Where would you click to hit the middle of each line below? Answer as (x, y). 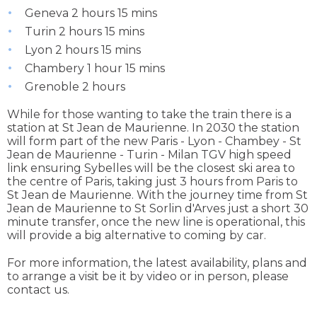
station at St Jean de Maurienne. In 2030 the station (153, 128)
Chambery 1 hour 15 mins (95, 69)
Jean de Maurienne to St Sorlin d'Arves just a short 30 (158, 209)
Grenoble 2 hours (75, 87)
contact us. (38, 290)
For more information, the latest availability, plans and (157, 263)
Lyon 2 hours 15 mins (83, 50)
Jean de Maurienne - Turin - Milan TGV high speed (149, 155)
